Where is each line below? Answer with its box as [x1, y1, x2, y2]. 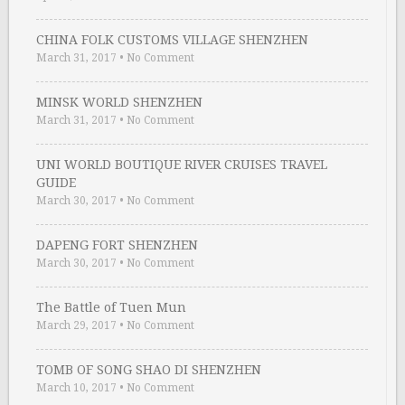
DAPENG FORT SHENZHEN [36, 238, 198, 253]
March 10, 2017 [36, 381, 117, 395]
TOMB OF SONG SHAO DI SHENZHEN [36, 363, 261, 378]
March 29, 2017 [36, 319, 117, 333]
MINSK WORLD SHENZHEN [36, 95, 202, 110]
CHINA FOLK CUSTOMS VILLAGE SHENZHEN [36, 33, 308, 48]
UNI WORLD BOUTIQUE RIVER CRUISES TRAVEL [36, 157, 327, 173]
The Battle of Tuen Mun [36, 300, 186, 316]
